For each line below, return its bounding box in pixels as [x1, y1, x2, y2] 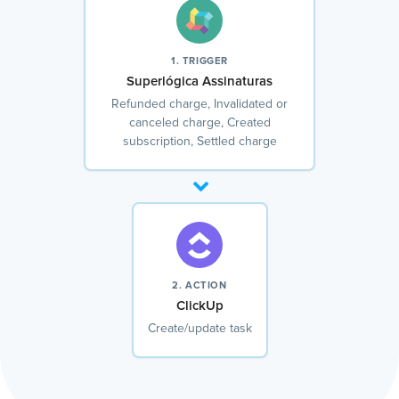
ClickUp [175, 299, 224, 313]
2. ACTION [172, 281, 227, 291]
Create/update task [147, 322, 252, 336]
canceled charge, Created [128, 117, 271, 130]
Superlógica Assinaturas [126, 75, 273, 89]
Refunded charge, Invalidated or [111, 98, 288, 111]
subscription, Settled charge [122, 135, 277, 149]
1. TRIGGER [171, 56, 228, 67]
